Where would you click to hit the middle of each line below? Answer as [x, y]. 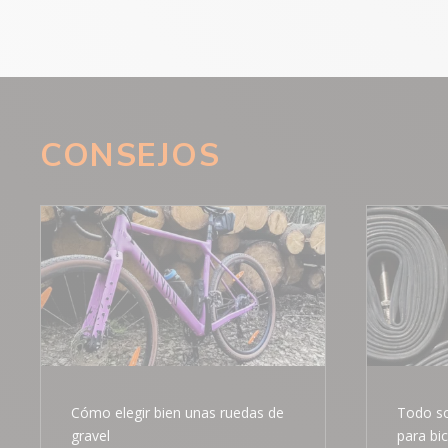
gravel [90, 435]
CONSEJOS [130, 156]
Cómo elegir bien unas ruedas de [177, 412]
